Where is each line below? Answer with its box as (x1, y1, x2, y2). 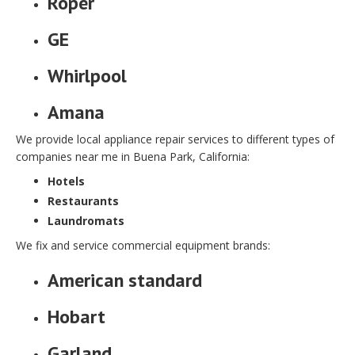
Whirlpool (48, 63, 127, 88)
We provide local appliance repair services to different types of (16, 131, 334, 147)
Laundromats (48, 212, 124, 228)
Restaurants (48, 193, 119, 208)
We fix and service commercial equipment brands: (16, 237, 270, 253)
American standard (48, 267, 202, 292)
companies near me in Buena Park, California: (16, 148, 250, 164)
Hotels (48, 173, 85, 189)
